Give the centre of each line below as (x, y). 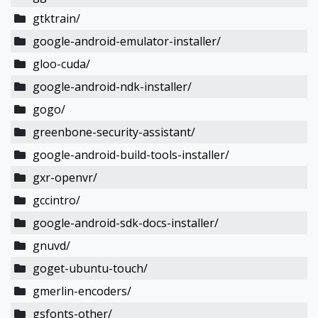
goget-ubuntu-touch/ (90, 268)
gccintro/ (56, 200)
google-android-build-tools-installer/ (131, 155)
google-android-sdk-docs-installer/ (125, 223)
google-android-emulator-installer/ (126, 41)
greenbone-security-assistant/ (114, 132)
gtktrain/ (56, 18)
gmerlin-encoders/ (82, 291)
